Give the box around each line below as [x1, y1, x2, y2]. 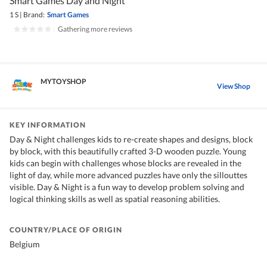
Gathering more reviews [58, 24, 132, 34]
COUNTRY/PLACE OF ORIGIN [10, 225, 122, 235]
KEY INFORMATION [10, 120, 86, 130]
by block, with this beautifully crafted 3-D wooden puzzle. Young [10, 146, 246, 157]
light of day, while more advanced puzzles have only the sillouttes [10, 170, 247, 181]
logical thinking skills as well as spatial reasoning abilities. [10, 194, 220, 204]
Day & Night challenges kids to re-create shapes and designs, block [10, 134, 253, 145]
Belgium [10, 239, 40, 250]
